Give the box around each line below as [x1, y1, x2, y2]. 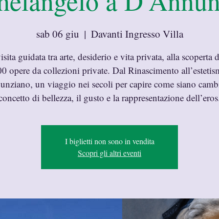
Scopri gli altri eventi [78, 147, 141, 158]
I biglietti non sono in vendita [65, 135, 154, 146]
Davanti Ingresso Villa [90, 26, 183, 41]
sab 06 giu [36, 26, 79, 41]
